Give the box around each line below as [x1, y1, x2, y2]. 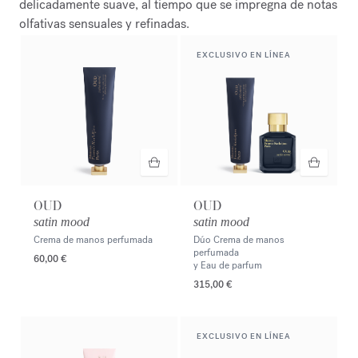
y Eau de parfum [193, 258, 262, 272]
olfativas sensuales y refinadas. [19, 14, 189, 32]
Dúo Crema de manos [193, 233, 284, 246]
